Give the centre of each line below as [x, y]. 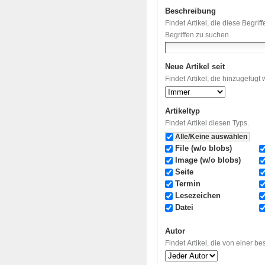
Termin [188, 183]
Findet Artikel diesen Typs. [207, 123]
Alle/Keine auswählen [211, 136]
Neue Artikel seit [195, 67]
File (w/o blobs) [204, 148]
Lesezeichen [198, 195]
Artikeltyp [183, 111]
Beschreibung [191, 11]
